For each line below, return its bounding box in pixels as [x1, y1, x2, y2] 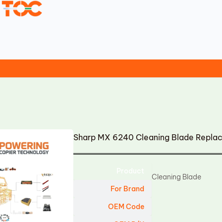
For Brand [111, 184, 145, 193]
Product [116, 166, 145, 175]
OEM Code [108, 202, 145, 211]
